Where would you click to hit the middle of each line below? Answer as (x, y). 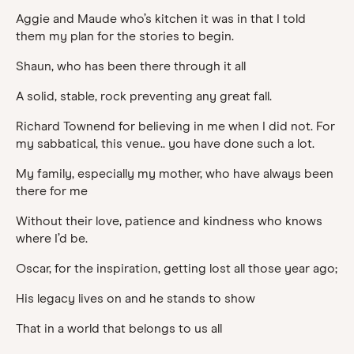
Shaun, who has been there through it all (131, 66)
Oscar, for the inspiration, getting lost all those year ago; (177, 268)
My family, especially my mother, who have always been (175, 173)
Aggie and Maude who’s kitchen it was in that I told (161, 19)
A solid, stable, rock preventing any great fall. (144, 96)
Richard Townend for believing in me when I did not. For (175, 126)
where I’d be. (52, 238)
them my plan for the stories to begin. (125, 36)
